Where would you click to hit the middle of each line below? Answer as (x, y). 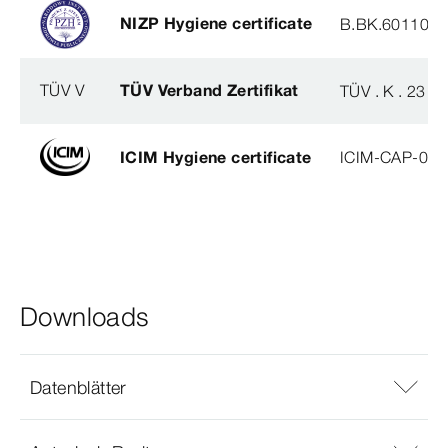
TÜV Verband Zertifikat (209, 90)
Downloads (85, 317)
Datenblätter (78, 387)
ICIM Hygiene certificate (216, 156)
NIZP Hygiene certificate (216, 23)
